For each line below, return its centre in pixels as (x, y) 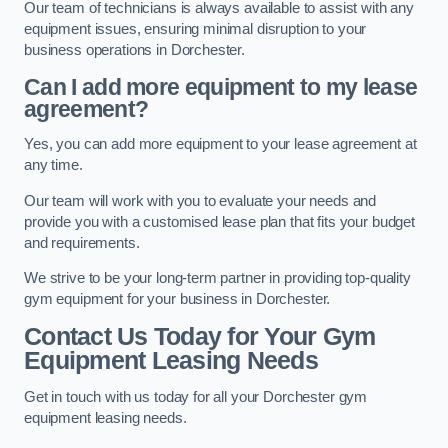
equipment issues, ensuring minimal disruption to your (195, 29)
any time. (53, 165)
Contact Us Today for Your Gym (200, 336)
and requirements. (82, 242)
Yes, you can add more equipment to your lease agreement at (220, 144)
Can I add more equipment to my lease (221, 86)
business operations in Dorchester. (135, 50)
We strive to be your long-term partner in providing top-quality (217, 278)
